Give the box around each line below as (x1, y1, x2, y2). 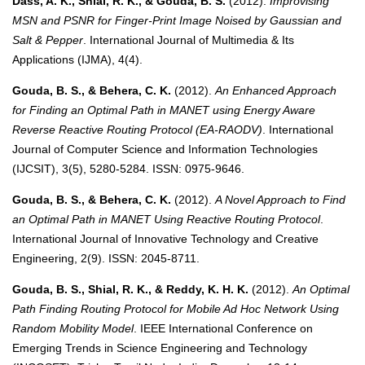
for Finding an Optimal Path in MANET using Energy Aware (12, 103, 315, 117)
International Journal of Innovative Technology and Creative (12, 232, 319, 246)
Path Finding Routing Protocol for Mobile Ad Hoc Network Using (12, 302, 339, 316)
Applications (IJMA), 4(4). (12, 53, 143, 67)
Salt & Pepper (12, 33, 83, 47)
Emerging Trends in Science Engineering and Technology (12, 341, 307, 355)
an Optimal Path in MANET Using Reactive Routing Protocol (12, 213, 320, 226)
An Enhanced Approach (215, 84, 336, 98)
